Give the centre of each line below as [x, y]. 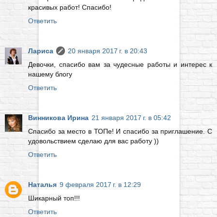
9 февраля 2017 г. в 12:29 [100, 184]
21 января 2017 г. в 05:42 [131, 117]
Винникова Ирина [58, 117]
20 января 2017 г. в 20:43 [108, 51]
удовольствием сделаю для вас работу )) [93, 141]
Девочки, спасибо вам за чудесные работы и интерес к [120, 64]
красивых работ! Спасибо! [70, 7]
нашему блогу [50, 74]
